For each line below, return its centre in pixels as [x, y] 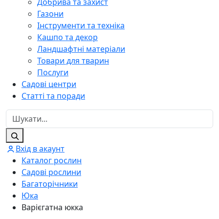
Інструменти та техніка [81, 25]
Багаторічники [50, 184]
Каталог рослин [52, 160]
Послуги [53, 72]
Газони [50, 13]
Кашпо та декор [67, 37]
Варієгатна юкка [52, 207]
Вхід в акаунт [40, 148]
